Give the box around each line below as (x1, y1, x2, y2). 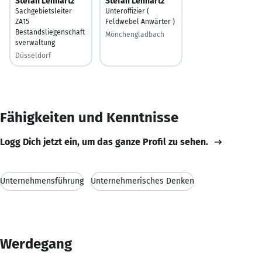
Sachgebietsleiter (15, 6, 72, 15)
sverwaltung (15, 38, 55, 47)
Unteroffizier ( (105, 6, 149, 15)
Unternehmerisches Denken (91, 175, 194, 186)
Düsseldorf (15, 51, 51, 60)
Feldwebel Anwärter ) (105, 17, 175, 26)
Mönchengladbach (105, 30, 164, 39)
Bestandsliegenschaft (15, 27, 85, 36)
